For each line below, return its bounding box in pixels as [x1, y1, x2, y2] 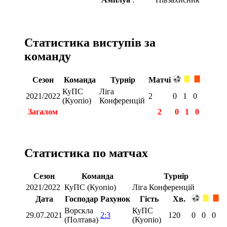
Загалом [26, 107, 58, 116]
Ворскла [64, 206, 93, 215]
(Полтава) [64, 215, 98, 224]
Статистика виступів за [24, 35, 156, 49]
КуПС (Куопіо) [64, 182, 116, 192]
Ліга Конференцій [132, 182, 195, 192]
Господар [64, 194, 98, 203]
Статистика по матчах [24, 146, 148, 160]
